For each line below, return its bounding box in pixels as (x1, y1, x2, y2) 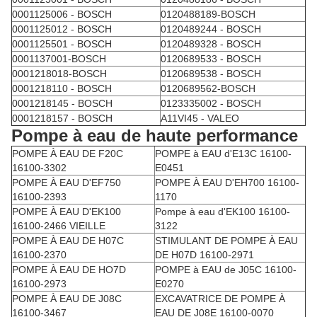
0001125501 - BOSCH (12, 38, 112, 50)
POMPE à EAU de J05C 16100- (155, 263, 296, 275)
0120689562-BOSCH (161, 82, 255, 94)
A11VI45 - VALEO (161, 112, 239, 124)
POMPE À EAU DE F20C (12, 147, 123, 159)
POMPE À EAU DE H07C (12, 234, 124, 246)
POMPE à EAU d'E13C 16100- (155, 147, 292, 159)
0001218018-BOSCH (12, 67, 107, 79)
